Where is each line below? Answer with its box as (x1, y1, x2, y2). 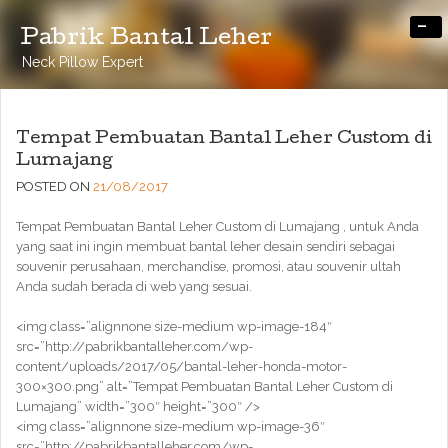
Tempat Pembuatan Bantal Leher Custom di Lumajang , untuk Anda (16, 219, 419, 234)
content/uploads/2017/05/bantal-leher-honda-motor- (16, 359, 347, 374)
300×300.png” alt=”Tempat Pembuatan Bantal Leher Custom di (16, 379, 393, 394)
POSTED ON (16, 179, 93, 194)
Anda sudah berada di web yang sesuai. (16, 279, 252, 294)
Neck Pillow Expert (22, 54, 143, 70)
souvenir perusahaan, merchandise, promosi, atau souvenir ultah (16, 259, 401, 274)
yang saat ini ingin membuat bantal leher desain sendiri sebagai (16, 239, 395, 254)
